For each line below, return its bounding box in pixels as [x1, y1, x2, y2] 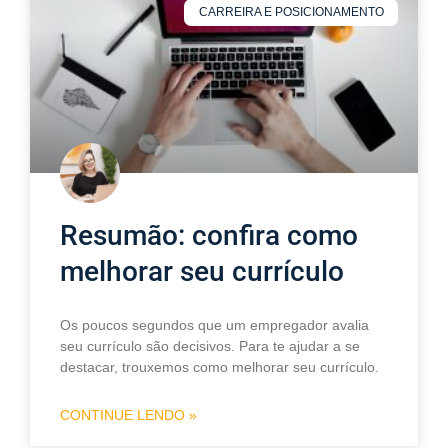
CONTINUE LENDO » [60, 407, 197, 424]
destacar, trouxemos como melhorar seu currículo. [60, 359, 379, 376]
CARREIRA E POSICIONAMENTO [198, 5, 384, 20]
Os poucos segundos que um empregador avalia [60, 317, 369, 334]
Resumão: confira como [60, 219, 358, 253]
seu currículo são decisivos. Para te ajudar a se [60, 338, 360, 355]
